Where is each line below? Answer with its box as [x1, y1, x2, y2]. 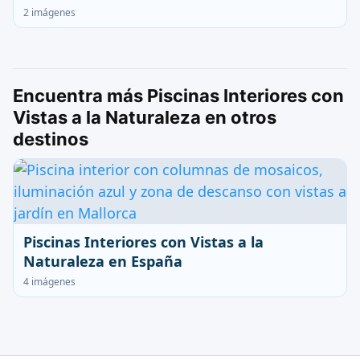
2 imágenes [23, 6, 76, 19]
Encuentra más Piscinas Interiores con [13, 85, 344, 106]
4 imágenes [23, 275, 76, 288]
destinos [13, 129, 88, 149]
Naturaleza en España [23, 252, 182, 271]
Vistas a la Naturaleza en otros [13, 107, 276, 128]
